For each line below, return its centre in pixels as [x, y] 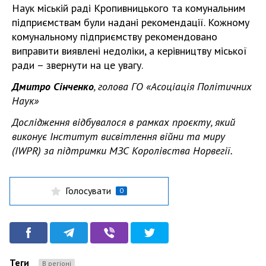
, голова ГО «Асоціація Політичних [173, 86]
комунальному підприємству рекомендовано [115, 36]
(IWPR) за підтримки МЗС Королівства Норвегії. [122, 150]
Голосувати [88, 191]
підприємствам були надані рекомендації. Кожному [131, 22]
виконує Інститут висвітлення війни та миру [118, 136]
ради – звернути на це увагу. [77, 65]
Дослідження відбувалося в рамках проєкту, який [123, 122]
